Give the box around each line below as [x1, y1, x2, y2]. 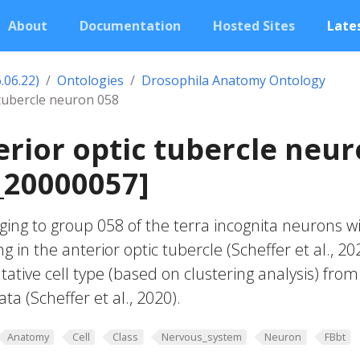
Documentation [80, 17, 181, 35]
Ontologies [57, 72, 124, 89]
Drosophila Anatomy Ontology [141, 72, 325, 89]
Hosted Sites [213, 17, 295, 35]
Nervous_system [161, 329, 242, 344]
